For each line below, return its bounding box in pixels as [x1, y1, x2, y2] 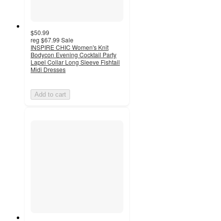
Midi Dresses [31, 65, 66, 74]
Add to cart [35, 91, 66, 99]
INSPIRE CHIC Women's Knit [31, 43, 109, 52]
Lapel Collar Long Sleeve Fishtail [31, 58, 120, 67]
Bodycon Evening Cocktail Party [31, 50, 116, 59]
